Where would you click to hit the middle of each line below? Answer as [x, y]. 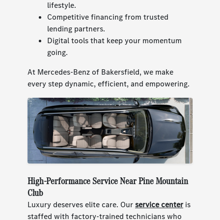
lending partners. [76, 28]
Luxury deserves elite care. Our [82, 205]
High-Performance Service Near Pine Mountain [108, 181]
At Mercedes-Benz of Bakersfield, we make [101, 72]
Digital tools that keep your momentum [115, 40]
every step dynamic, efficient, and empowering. [109, 83]
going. [58, 52]
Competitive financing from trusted [108, 17]
